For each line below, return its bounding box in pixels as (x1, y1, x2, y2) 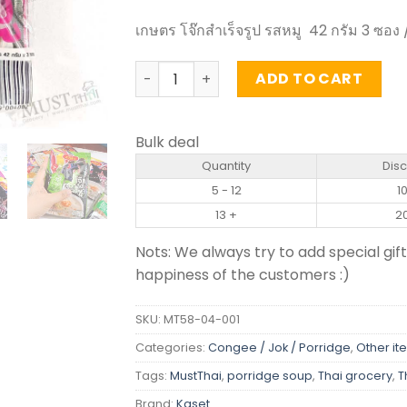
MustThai (170, 368, 222, 384)
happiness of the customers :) (135, 264, 350, 286)
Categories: (135, 340, 208, 356)
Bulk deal (135, 132, 199, 154)
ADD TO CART (255, 68, 363, 90)
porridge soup (227, 368, 313, 384)
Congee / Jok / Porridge (208, 340, 351, 356)
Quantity (202, 157, 251, 175)
